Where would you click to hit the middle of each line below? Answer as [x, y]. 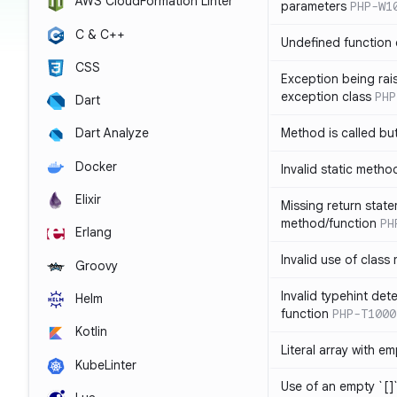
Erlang [92, 233]
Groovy [95, 265]
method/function [329, 223]
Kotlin [90, 332]
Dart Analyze [110, 133]
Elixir [86, 200]
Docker [94, 166]
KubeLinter [104, 365]
